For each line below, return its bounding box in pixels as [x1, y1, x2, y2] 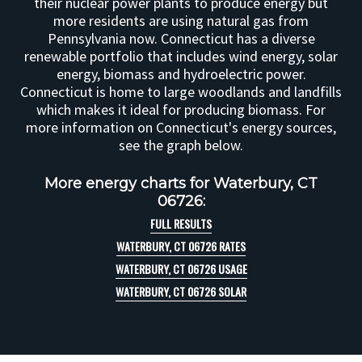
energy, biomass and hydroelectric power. [56, 65, 306, 83]
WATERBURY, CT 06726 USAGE [115, 260, 247, 277]
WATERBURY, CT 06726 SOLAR [116, 283, 246, 300]
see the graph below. [119, 136, 243, 154]
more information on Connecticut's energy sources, [26, 118, 336, 137]
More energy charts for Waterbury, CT [44, 175, 318, 192]
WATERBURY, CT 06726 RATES [116, 238, 246, 255]
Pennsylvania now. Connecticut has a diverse [47, 29, 315, 48]
